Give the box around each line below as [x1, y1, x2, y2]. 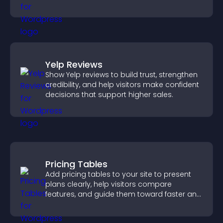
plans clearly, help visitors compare [45, 179, 172, 189]
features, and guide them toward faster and [45, 189, 202, 199]
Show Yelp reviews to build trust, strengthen [45, 70, 198, 80]
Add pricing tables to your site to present [45, 169, 191, 179]
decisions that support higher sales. [45, 90, 173, 100]
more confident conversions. [45, 199, 148, 209]
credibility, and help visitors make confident [45, 80, 199, 90]
